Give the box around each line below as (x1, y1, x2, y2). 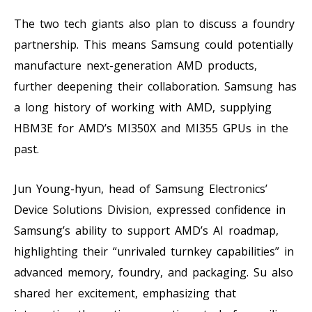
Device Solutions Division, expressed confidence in (14, 201, 286, 217)
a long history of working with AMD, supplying (14, 99, 272, 115)
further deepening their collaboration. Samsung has (14, 78, 297, 94)
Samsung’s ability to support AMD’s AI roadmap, (14, 222, 279, 238)
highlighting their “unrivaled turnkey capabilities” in (14, 243, 294, 259)
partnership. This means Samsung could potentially (14, 36, 293, 52)
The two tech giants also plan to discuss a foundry (14, 15, 295, 31)
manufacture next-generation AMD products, (14, 57, 257, 73)
